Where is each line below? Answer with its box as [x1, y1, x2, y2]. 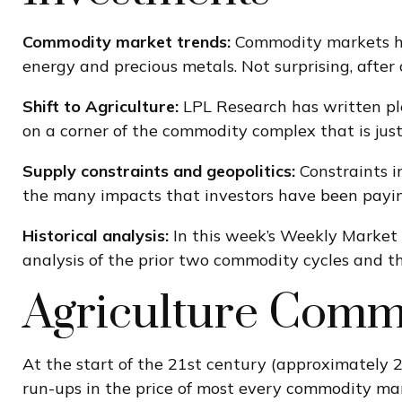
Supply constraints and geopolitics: [22, 160, 295, 181]
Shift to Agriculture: [22, 95, 179, 117]
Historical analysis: [22, 224, 169, 246]
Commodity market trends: [22, 31, 231, 52]
